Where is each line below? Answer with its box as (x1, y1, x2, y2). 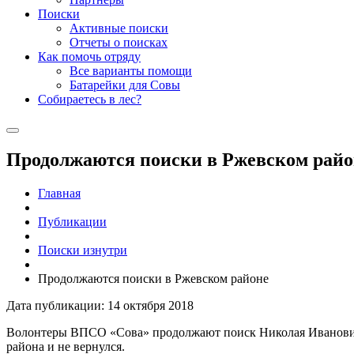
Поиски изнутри (38, 243, 127, 258)
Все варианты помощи (70, 64, 192, 78)
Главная (38, 186, 81, 201)
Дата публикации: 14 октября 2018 (6, 299, 194, 313)
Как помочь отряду (38, 50, 141, 64)
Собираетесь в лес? (38, 92, 141, 107)
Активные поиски (70, 21, 168, 36)
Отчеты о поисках (70, 36, 168, 50)
